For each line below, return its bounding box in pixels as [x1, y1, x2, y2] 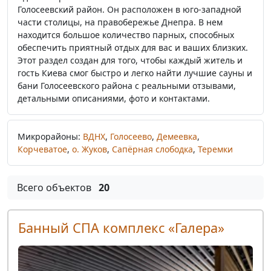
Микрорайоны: [18, 131, 83, 142]
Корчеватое [18, 143, 67, 155]
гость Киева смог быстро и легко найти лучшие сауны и [18, 67, 252, 79]
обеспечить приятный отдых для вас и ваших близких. [18, 42, 248, 53]
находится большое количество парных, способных [18, 29, 234, 41]
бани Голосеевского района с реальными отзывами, [18, 80, 236, 91]
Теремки [198, 143, 233, 155]
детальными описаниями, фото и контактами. [18, 93, 210, 104]
